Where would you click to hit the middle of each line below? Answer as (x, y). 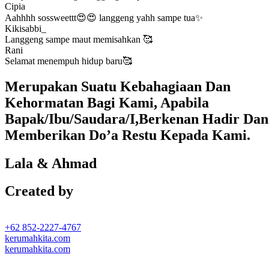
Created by (39, 191)
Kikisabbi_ (26, 28)
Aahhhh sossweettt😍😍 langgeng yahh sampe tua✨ (104, 17)
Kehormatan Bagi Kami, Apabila (107, 102)
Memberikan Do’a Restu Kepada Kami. (128, 135)
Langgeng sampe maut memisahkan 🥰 (79, 39)
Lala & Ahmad (51, 163)
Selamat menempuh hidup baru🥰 (68, 61)
